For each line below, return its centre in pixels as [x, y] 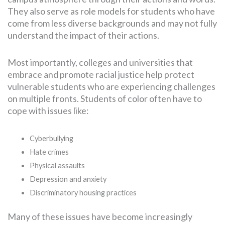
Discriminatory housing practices [83, 193]
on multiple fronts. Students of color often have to [105, 99]
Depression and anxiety [68, 179]
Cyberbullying [51, 139]
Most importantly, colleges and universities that [100, 63]
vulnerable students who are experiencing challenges [111, 87]
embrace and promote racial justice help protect [101, 75]
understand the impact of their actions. [83, 35]
